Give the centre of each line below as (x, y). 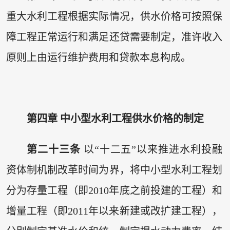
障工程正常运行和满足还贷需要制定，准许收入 (114, 37)
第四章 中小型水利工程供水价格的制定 (118, 119)
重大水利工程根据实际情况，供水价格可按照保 (114, 17)
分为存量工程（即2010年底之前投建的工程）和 (114, 190)
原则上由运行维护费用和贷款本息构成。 (98, 58)
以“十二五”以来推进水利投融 (151, 149)
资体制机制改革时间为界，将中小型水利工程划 (114, 170)
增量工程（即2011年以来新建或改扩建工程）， (114, 211)
